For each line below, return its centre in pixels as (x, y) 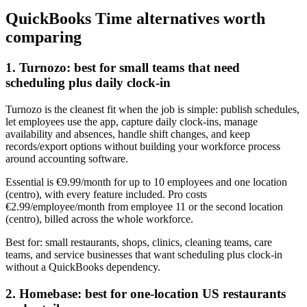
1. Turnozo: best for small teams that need (123, 68)
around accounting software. (67, 158)
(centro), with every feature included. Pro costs (106, 194)
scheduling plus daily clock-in (88, 83)
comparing (44, 37)
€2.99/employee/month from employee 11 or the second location (144, 206)
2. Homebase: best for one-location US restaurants (146, 293)
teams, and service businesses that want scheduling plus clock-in (144, 254)
